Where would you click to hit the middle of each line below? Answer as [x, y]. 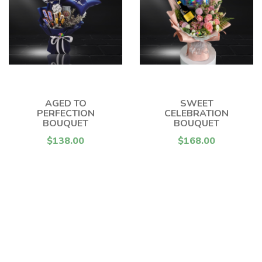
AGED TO [65, 104]
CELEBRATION [196, 113]
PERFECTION [65, 113]
